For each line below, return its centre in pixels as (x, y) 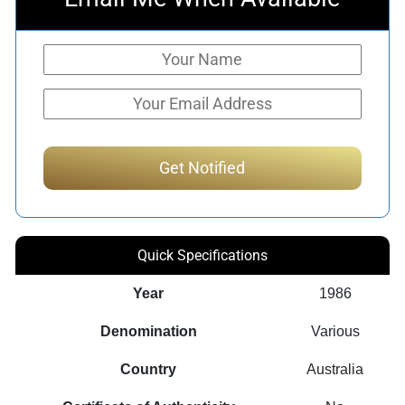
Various (335, 331)
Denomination (148, 331)
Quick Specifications (202, 255)
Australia (335, 369)
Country (149, 369)
